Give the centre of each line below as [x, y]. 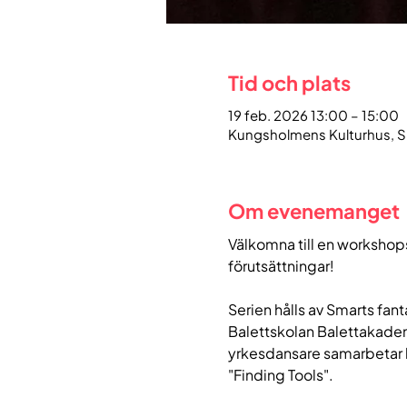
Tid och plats [289, 81]
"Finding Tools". [280, 373]
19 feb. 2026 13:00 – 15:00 [313, 114]
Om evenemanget [313, 209]
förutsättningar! [281, 264]
